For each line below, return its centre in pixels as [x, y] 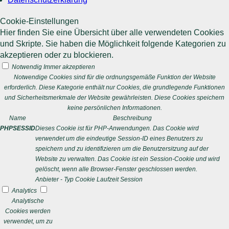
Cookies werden [28, 211]
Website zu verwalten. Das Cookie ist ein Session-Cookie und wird [128, 159]
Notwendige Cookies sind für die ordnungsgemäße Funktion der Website [114, 77]
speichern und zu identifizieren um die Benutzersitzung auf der [122, 149]
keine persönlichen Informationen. [114, 108]
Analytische [28, 201]
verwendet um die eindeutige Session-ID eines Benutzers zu [119, 139]
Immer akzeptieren [69, 67]
